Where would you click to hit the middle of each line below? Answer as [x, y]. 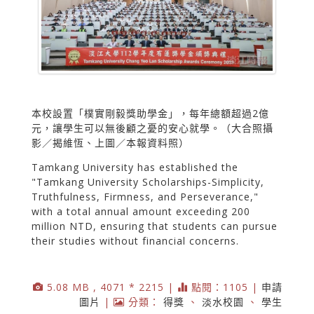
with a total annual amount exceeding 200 [141, 212]
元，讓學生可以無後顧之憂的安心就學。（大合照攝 [152, 128]
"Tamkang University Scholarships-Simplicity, [148, 182]
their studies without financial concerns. [135, 241]
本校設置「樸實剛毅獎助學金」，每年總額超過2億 [150, 114]
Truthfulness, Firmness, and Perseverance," [145, 197]
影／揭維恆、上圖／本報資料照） [110, 143]
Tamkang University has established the [135, 168]
